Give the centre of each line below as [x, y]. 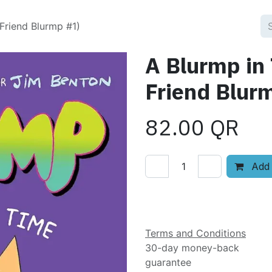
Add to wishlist [196, 194]
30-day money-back [192, 247]
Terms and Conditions [195, 233]
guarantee [168, 262]
